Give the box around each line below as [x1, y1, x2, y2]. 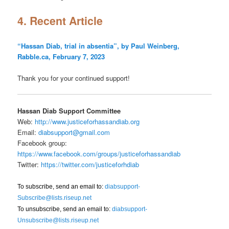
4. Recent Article [17, 12, 103, 29]
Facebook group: [17, 138, 67, 148]
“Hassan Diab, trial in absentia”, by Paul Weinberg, [17, 40, 180, 51]
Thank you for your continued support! [17, 73, 130, 83]
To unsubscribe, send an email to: [17, 205, 112, 213]
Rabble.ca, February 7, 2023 [17, 51, 105, 61]
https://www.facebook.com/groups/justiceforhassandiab [17, 149, 181, 159]
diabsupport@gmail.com [38, 127, 110, 138]
